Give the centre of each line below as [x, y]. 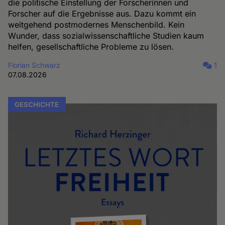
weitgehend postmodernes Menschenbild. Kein [96, 25]
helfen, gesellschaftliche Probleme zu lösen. [91, 47]
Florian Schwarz [34, 65]
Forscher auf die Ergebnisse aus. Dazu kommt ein [102, 14]
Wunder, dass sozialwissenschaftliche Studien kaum [106, 36]
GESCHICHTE [37, 104]
